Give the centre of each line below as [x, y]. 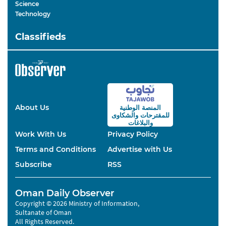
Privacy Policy [133, 134]
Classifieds [41, 37]
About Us [32, 108]
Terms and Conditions [55, 150]
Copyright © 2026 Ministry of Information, [77, 204]
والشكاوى [125, 115]
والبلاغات [140, 123]
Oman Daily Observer [65, 193]
